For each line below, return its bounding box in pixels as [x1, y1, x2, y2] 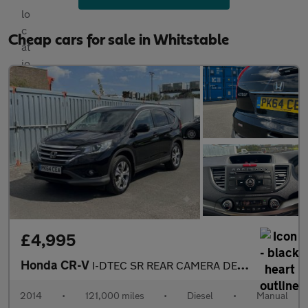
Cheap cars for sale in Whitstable [8, 32, 229, 48]
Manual [256, 289, 288, 301]
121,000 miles [85, 289, 144, 301]
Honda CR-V [21, 256, 92, 272]
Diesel [187, 289, 214, 301]
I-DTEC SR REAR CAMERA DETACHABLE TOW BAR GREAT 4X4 [92, 258, 237, 272]
